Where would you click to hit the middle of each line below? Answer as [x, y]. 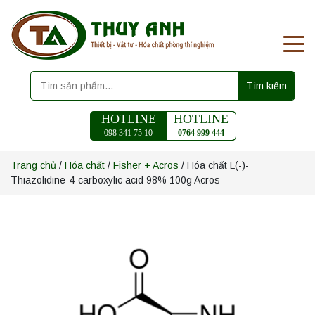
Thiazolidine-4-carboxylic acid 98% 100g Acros [115, 180]
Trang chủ [33, 165]
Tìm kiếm [266, 85]
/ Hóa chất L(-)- [214, 165]
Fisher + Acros [146, 165]
